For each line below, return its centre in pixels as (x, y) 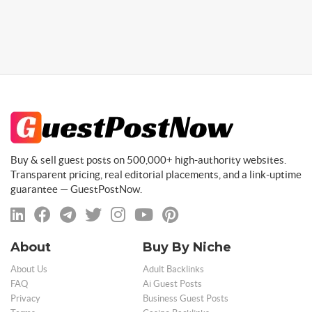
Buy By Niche (187, 247)
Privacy (25, 298)
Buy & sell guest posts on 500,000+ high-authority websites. (148, 160)
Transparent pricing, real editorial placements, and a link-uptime (156, 174)
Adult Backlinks (173, 269)
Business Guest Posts (186, 298)
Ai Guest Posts (172, 284)
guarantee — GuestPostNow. (76, 189)
